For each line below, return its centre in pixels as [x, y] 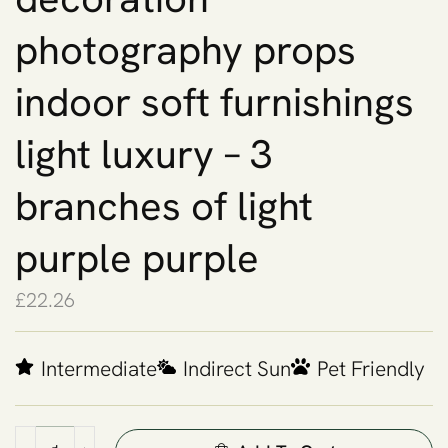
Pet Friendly [371, 369]
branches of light [164, 206]
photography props [185, 50]
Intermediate [99, 369]
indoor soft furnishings [214, 102]
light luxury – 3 [143, 154]
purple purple [137, 258]
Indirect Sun [237, 369]
